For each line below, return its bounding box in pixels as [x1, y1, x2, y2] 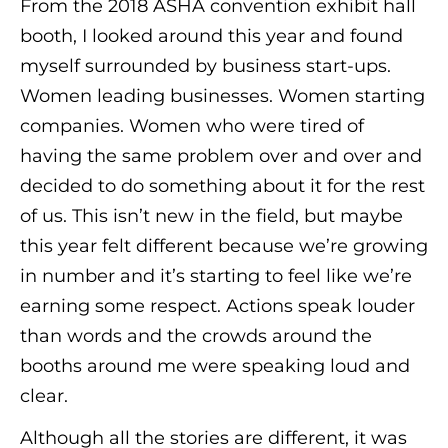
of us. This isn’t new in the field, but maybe [20, 204, 403, 227]
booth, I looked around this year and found [20, 24, 403, 47]
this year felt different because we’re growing [20, 234, 428, 257]
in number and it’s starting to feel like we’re [20, 264, 412, 287]
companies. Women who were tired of [20, 114, 364, 137]
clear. [20, 384, 68, 407]
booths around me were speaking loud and [20, 354, 410, 377]
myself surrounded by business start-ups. [20, 54, 391, 77]
